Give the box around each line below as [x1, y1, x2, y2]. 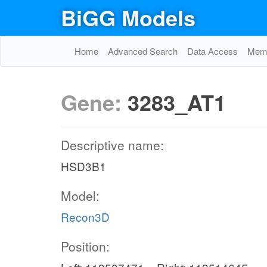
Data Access [187, 45, 238, 57]
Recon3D [61, 209, 110, 225]
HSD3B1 [61, 158, 106, 174]
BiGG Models [61, 2, 195, 33]
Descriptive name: [61, 136, 164, 154]
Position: [61, 237, 110, 255]
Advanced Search [108, 45, 178, 57]
